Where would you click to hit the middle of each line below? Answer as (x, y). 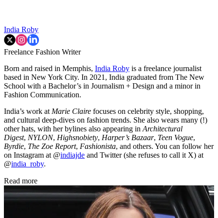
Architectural (163, 128)
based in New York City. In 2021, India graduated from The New (104, 77)
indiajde (73, 155)
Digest (14, 137)
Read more (21, 181)
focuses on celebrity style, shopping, (148, 111)
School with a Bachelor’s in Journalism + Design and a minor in (102, 86)
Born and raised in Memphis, (49, 68)
